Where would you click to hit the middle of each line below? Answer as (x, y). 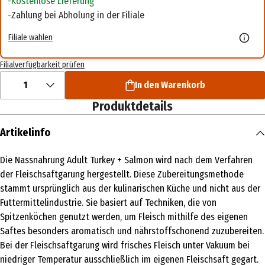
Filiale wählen (30, 37)
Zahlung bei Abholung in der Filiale (78, 15)
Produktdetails (132, 107)
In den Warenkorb (170, 85)
